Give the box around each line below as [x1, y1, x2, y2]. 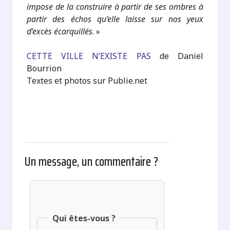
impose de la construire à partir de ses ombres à [27, 1, 203, 12]
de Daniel [150, 50, 203, 62]
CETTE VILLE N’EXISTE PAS [27, 50, 151, 62]
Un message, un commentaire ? [25, 152, 159, 171]
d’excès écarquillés [27, 26, 93, 37]
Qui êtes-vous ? [52, 212, 116, 224]
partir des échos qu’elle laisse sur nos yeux [27, 13, 203, 25]
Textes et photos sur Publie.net [27, 75, 148, 86]
